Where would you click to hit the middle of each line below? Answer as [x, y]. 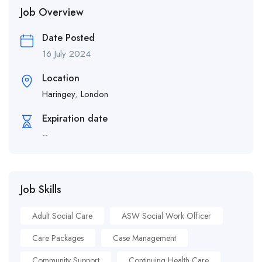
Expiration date [75, 119]
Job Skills [41, 190]
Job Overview [52, 13]
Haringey [58, 94]
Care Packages [58, 238]
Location [61, 78]
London [94, 94]
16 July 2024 [66, 54]
